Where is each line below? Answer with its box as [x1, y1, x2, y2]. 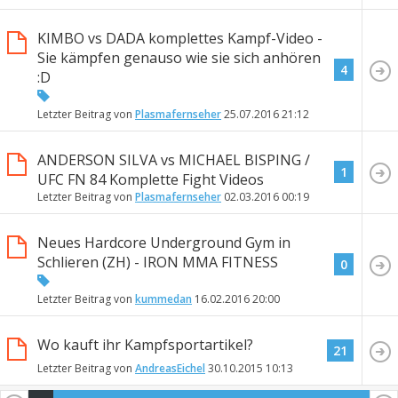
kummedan [135, 291, 192, 307]
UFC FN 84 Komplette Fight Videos [37, 169, 264, 189]
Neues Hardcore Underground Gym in [37, 233, 291, 253]
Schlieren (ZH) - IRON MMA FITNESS [37, 252, 278, 273]
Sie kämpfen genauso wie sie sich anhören [37, 47, 321, 68]
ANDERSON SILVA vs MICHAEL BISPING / [37, 149, 310, 170]
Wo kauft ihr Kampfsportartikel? [37, 335, 253, 355]
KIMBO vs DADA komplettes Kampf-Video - [37, 28, 322, 48]
